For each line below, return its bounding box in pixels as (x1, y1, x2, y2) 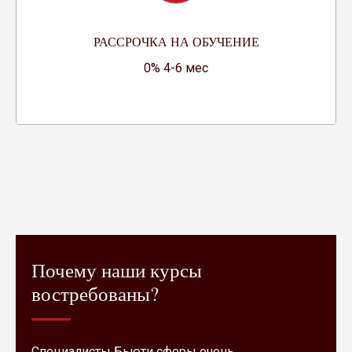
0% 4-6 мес (144, 60, 208, 75)
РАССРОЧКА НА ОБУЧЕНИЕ (93, 32, 259, 49)
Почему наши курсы (31, 256, 202, 283)
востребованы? (31, 280, 159, 306)
